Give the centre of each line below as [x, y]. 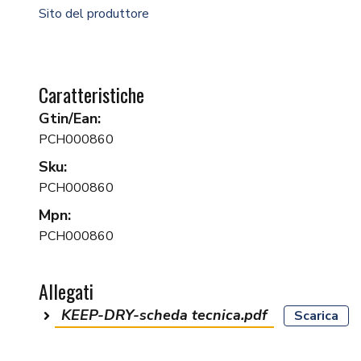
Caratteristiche [91, 95]
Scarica [316, 316]
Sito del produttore [94, 14]
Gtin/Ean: [70, 119]
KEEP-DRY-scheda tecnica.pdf [164, 315]
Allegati [66, 291]
